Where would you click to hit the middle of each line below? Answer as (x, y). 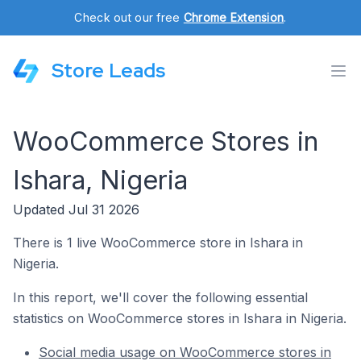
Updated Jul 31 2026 (76, 210)
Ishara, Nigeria (100, 180)
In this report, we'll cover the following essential (160, 297)
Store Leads (108, 71)
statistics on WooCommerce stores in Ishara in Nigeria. (180, 318)
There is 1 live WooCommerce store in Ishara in (158, 243)
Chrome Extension (234, 17)
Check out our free (129, 17)
